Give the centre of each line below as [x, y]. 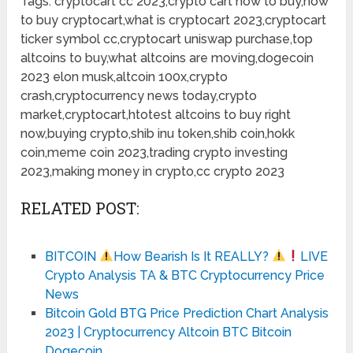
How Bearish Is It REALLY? [192, 256]
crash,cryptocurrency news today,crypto [139, 95]
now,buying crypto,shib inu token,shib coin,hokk [158, 133]
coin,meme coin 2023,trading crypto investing [154, 152]
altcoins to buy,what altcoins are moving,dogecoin [167, 58]
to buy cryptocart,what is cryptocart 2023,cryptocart [174, 20]
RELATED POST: [80, 208]
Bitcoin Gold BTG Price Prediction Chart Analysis [186, 313]
